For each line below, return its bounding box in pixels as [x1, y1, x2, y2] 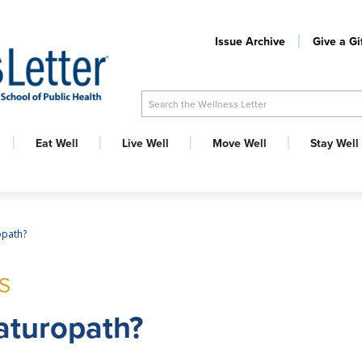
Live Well [122, 135, 169, 152]
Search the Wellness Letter [149, 96, 267, 111]
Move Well [213, 135, 267, 152]
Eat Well [36, 135, 78, 152]
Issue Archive [215, 33, 285, 50]
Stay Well [310, 135, 359, 152]
